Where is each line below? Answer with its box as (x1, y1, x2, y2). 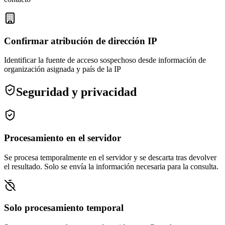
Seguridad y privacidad (16, 85, 137, 99)
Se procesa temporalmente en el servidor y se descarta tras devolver (4, 153, 216, 162)
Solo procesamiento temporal (4, 202, 124, 213)
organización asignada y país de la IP (4, 65, 121, 74)
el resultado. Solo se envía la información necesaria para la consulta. (4, 162, 218, 171)
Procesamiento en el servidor (4, 133, 121, 143)
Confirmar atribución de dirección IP (4, 35, 157, 46)
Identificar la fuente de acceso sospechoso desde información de (4, 56, 206, 65)
